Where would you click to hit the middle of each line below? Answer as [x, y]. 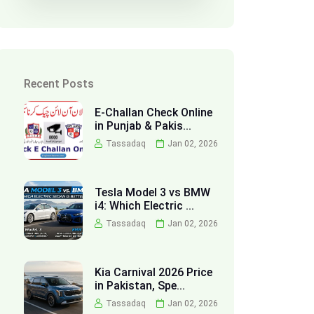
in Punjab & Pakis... [143, 126]
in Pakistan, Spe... [139, 286]
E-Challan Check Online [153, 112]
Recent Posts [59, 84]
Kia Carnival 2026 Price [153, 272]
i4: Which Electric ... [144, 206]
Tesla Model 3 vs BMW [152, 192]
